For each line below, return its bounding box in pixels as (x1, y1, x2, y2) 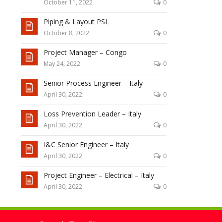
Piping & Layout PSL (43, 17, 109, 26)
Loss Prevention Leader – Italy (43, 109, 141, 118)
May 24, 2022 (43, 59, 80, 68)
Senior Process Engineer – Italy (43, 78, 143, 88)
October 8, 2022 (43, 29, 89, 37)
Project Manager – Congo (43, 48, 127, 57)
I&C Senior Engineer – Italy (43, 140, 129, 149)
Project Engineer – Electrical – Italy (43, 170, 154, 180)
